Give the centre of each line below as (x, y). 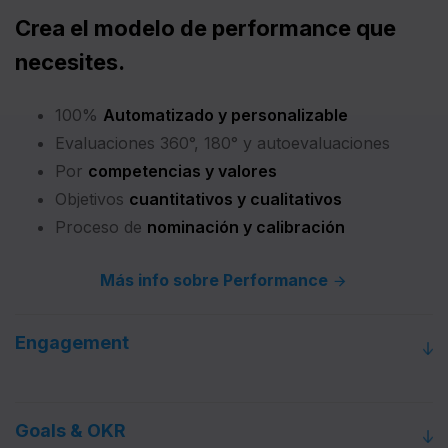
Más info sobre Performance (216, 279)
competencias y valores (182, 170)
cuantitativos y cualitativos (235, 198)
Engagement (72, 343)
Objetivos (92, 198)
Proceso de (101, 226)
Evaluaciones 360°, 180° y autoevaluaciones (222, 142)
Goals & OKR (70, 431)
